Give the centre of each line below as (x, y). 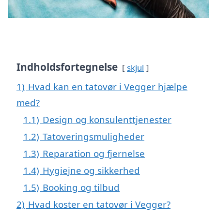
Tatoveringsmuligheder (93, 137)
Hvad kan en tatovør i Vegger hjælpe (108, 87)
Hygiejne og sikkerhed (91, 170)
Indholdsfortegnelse (67, 67)
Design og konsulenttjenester (107, 120)
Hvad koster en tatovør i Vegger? (99, 204)
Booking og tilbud (81, 187)
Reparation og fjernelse (94, 154)
